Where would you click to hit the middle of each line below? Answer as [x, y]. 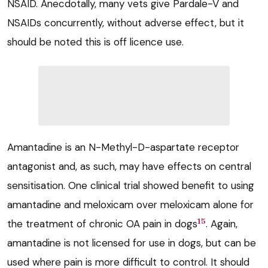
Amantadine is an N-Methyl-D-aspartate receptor [123, 147]
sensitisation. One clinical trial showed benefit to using [131, 186]
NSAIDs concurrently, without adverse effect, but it [126, 23]
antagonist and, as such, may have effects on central [129, 167]
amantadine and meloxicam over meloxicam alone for [130, 205]
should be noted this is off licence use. [95, 42]
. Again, [222, 224]
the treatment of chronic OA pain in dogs [102, 224]
